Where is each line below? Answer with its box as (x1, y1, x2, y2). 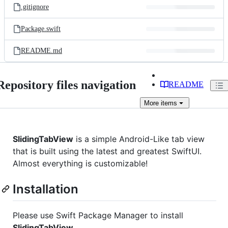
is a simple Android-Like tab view (73, 134, 205, 144)
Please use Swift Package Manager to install (13, 210, 183, 221)
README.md (21, 47, 62, 54)
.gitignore (21, 3, 49, 11)
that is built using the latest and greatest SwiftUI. (13, 146, 202, 156)
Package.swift (21, 25, 61, 33)
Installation (13, 182, 78, 196)
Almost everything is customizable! (13, 158, 148, 168)
